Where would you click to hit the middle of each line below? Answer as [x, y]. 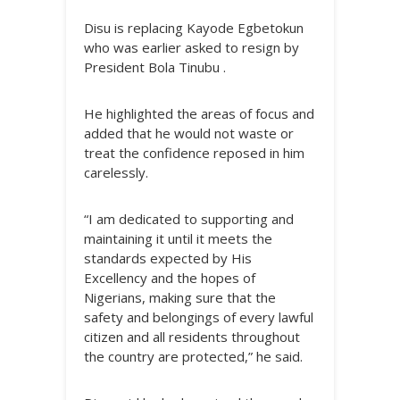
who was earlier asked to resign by [192, 47]
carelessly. [116, 172]
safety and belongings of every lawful [199, 317]
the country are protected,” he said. [193, 356]
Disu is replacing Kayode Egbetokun [194, 28]
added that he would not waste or [189, 133]
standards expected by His [168, 258]
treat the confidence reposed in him [194, 153]
